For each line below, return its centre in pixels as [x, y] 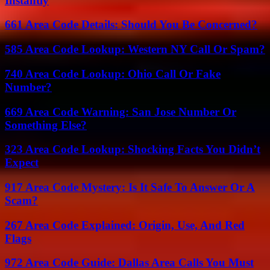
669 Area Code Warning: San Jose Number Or [121, 111]
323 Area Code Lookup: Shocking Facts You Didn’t [133, 149]
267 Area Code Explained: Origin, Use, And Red [125, 225]
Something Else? [46, 125]
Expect [22, 163]
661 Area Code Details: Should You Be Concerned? [131, 25]
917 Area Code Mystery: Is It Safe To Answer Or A [130, 187]
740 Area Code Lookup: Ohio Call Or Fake [113, 74]
